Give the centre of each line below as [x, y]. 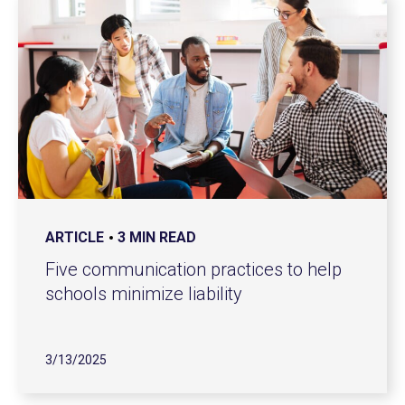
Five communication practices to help [193, 269]
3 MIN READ [157, 237]
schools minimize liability [144, 294]
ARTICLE [75, 237]
